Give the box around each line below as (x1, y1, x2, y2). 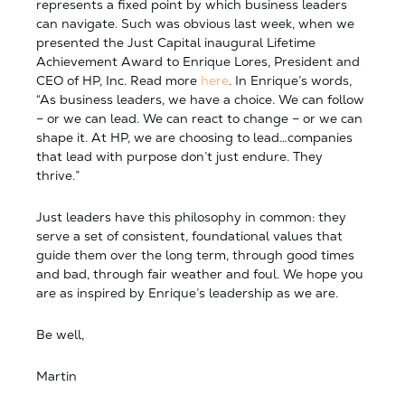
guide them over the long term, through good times (36, 246, 354, 263)
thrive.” (36, 166, 80, 184)
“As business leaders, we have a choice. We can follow (36, 90, 364, 108)
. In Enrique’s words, (229, 71, 352, 89)
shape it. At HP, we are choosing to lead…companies (36, 128, 353, 146)
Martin (36, 367, 77, 384)
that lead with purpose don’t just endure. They (36, 147, 323, 165)
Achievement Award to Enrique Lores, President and (36, 52, 360, 70)
